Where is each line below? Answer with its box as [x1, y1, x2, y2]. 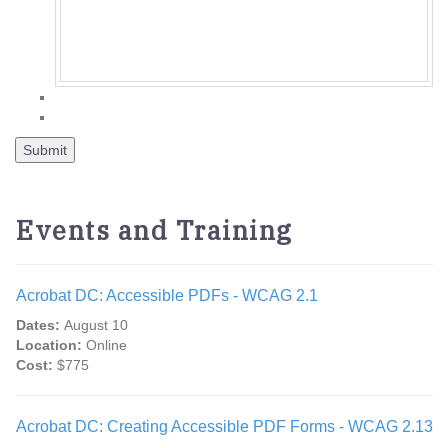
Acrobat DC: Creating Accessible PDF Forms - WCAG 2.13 [16, 418, 433, 436]
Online [86, 337, 127, 354]
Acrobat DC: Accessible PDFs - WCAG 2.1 [16, 287, 318, 305]
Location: [16, 337, 86, 354]
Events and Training [16, 213, 293, 248]
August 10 [64, 317, 128, 334]
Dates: [16, 317, 64, 334]
